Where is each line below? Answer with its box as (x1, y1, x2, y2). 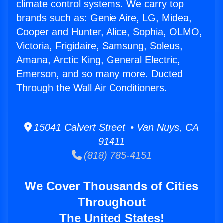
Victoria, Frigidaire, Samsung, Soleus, (16, 40, 183, 52)
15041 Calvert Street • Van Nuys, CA (32, 122, 199, 133)
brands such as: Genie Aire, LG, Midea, (16, 12, 192, 24)
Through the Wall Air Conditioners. (16, 82, 167, 94)
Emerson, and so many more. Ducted (16, 68, 183, 80)
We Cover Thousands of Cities (25, 179, 198, 193)
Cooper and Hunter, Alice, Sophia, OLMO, (16, 26, 202, 38)
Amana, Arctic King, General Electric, (16, 54, 180, 66)
